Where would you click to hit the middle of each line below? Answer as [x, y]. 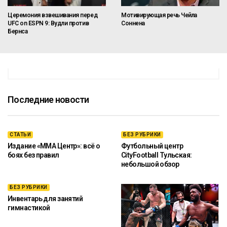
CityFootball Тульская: [157, 155]
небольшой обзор [150, 164]
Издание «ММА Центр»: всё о [54, 146]
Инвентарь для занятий [45, 198]
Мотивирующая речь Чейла [159, 15]
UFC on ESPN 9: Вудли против [48, 23]
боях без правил [33, 155]
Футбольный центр [152, 146]
